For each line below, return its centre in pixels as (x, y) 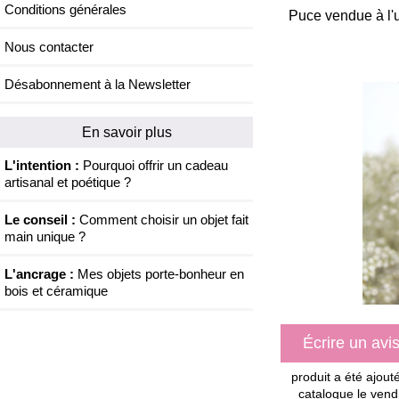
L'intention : (42, 166)
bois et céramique (56, 291)
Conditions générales (65, 10)
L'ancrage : (39, 274)
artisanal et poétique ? (68, 183)
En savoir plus (126, 132)
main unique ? (45, 237)
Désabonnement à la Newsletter (98, 85)
